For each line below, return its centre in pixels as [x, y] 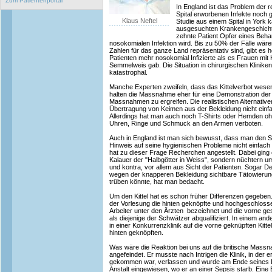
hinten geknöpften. [136, 233]
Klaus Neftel [140, 21]
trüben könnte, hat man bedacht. [157, 182]
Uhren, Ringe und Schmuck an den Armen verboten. [186, 123]
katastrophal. [128, 72]
